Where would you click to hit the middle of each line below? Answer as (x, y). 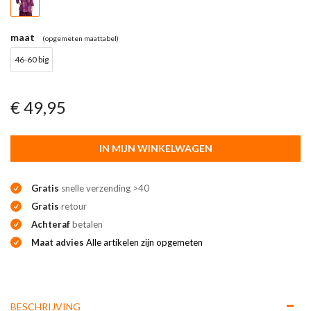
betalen (86, 224)
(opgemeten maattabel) (81, 38)
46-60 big (32, 59)
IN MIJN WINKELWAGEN (155, 148)
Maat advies (59, 242)
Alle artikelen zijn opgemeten (144, 242)
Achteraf (51, 224)
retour (73, 206)
